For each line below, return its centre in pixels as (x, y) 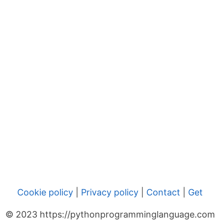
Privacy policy (110, 192)
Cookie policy (45, 192)
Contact (163, 192)
